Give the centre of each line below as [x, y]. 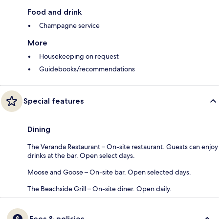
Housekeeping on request [79, 56]
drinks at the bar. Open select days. [81, 156]
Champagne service [69, 26]
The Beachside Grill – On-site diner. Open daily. [99, 189]
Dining [39, 130]
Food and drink [55, 12]
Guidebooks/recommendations [87, 69]
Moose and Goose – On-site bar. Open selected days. [109, 172]
